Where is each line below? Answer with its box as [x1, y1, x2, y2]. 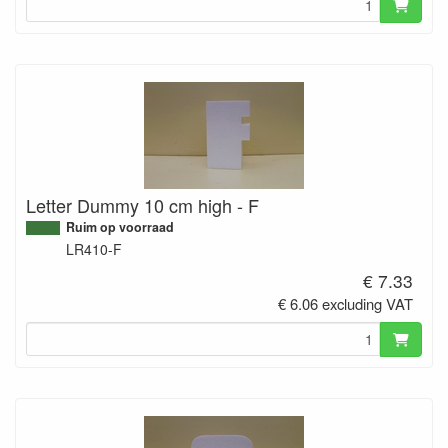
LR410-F [66, 238, 122, 259]
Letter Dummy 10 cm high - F [26, 191, 259, 218]
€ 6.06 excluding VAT [278, 292, 414, 314]
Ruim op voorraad [66, 217, 174, 236]
